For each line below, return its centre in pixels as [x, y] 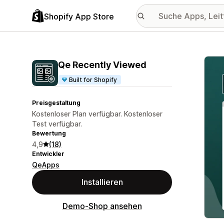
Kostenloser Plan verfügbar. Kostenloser [97, 114]
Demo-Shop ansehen [102, 206]
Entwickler [48, 154]
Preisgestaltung [56, 103]
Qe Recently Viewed [102, 65]
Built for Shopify [93, 80]
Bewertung [49, 133]
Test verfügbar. [57, 124]
